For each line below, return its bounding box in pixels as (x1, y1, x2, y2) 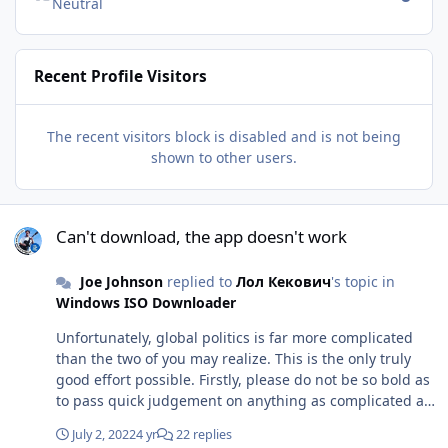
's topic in (330, 272, 395, 292)
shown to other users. (151, 147, 297, 167)
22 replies (173, 426, 232, 444)
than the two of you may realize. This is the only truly (56, 349, 411, 369)
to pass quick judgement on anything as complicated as (56, 391, 431, 411)
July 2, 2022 (72, 426, 136, 444)
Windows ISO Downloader (56, 293, 236, 313)
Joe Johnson (79, 272, 163, 292)
